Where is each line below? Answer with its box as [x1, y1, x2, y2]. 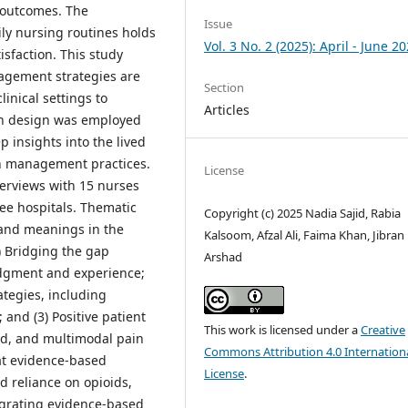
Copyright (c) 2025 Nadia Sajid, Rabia [204, 204, 402, 221]
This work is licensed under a [204, 321, 362, 338]
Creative [361, 321, 406, 338]
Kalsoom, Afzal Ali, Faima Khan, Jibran [204, 226, 405, 243]
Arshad [204, 248, 243, 265]
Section [204, 78, 245, 96]
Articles [204, 100, 250, 118]
